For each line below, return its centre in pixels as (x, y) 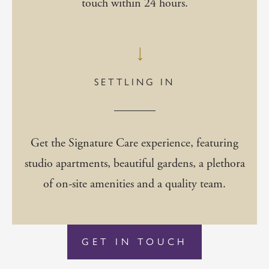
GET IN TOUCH (134, 241)
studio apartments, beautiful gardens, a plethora (134, 163)
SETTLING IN (134, 82)
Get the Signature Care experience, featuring (134, 143)
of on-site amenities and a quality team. (134, 184)
